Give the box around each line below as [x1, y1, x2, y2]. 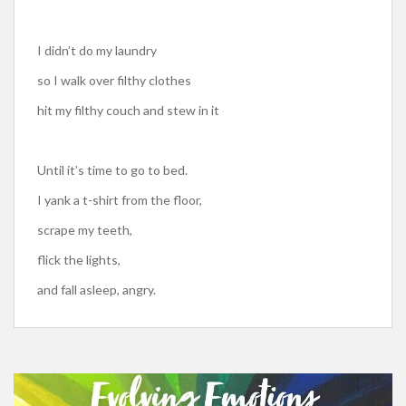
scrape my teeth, [37, 221, 132, 237]
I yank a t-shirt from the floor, [37, 191, 202, 208]
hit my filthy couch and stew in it [37, 101, 219, 118]
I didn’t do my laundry [37, 42, 157, 58]
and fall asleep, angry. [37, 281, 156, 297]
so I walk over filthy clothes [37, 72, 191, 88]
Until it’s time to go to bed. [37, 161, 188, 178]
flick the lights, [37, 251, 121, 267]
